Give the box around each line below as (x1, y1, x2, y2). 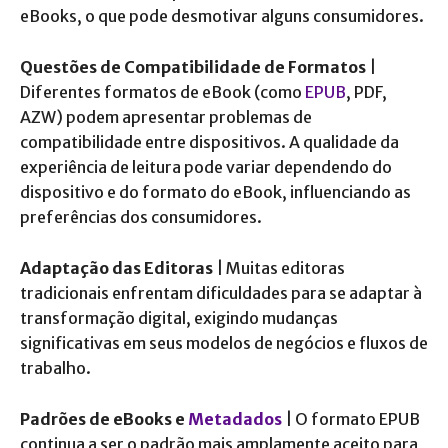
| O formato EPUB (282, 408, 420, 429)
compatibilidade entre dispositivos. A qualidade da (20, 131, 399, 152)
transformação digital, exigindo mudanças (20, 307, 338, 328)
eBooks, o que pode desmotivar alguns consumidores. (20, 5, 424, 26)
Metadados (188, 408, 282, 429)
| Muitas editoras (213, 257, 345, 278)
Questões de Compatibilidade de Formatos (20, 56, 366, 77)
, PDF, (346, 81, 387, 102)
